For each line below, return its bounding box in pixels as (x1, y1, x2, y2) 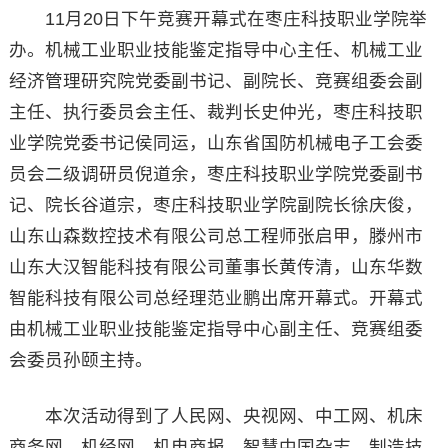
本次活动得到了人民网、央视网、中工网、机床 (8, 405, 423, 426)
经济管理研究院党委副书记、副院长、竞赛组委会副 (8, 70, 423, 91)
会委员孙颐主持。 (8, 349, 153, 370)
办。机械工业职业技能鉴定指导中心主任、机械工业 (8, 39, 423, 60)
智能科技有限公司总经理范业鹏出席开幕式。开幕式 (8, 287, 423, 308)
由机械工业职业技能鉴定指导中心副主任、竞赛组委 (8, 318, 423, 339)
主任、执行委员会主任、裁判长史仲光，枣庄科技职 (8, 101, 423, 122)
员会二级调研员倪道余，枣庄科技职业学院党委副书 (8, 163, 423, 184)
